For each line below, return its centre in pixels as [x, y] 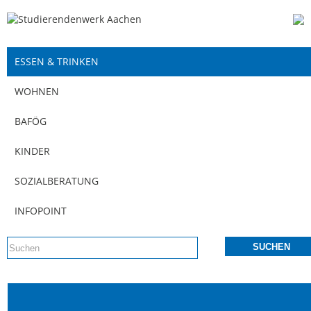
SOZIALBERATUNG [57, 181]
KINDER [33, 151]
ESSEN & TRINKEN [57, 61]
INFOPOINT [41, 211]
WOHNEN [37, 91]
